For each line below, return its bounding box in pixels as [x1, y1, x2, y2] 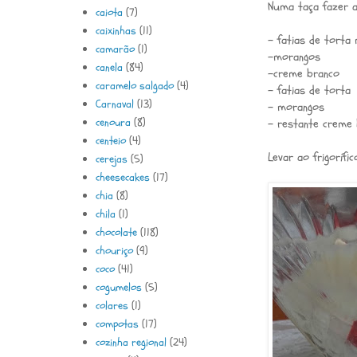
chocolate [95, 224, 137, 240]
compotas [95, 316, 139, 331]
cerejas [95, 151, 127, 167]
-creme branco [268, 65, 339, 83]
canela [95, 59, 123, 75]
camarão [95, 41, 135, 57]
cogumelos [95, 279, 142, 295]
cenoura [95, 114, 131, 130]
